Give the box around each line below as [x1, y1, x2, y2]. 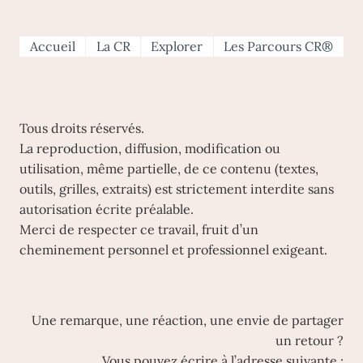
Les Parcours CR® [224, 38, 334, 54]
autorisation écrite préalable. [19, 201, 194, 217]
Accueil [29, 38, 75, 54]
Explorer [151, 38, 203, 54]
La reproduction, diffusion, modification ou [19, 140, 280, 156]
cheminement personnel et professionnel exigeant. [19, 241, 327, 258]
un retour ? [275, 332, 344, 348]
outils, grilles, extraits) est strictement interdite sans [19, 181, 334, 197]
